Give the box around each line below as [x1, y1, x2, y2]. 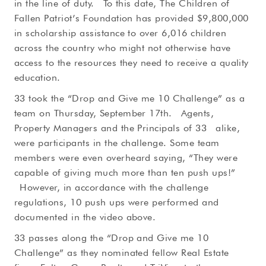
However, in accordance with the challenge [14, 182, 209, 193]
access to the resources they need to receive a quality [14, 57, 249, 68]
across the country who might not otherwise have [14, 42, 231, 53]
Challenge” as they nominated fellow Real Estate [14, 247, 229, 258]
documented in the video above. [14, 211, 156, 223]
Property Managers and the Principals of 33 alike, [14, 122, 240, 134]
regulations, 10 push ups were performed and [14, 197, 219, 208]
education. [14, 72, 61, 83]
